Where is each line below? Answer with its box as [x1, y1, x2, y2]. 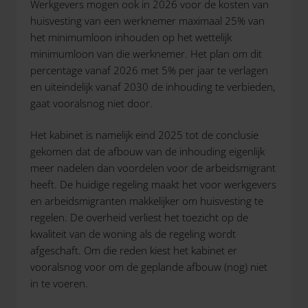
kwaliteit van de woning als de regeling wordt [30, 227, 236, 241]
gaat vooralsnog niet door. [30, 96, 153, 110]
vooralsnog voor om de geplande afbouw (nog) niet [30, 260, 267, 274]
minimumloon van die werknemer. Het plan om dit [30, 46, 262, 60]
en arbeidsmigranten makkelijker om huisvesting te [30, 194, 263, 208]
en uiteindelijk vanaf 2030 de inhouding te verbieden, [30, 79, 275, 93]
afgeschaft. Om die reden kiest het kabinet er [30, 243, 237, 257]
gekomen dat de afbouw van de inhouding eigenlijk [30, 144, 265, 158]
